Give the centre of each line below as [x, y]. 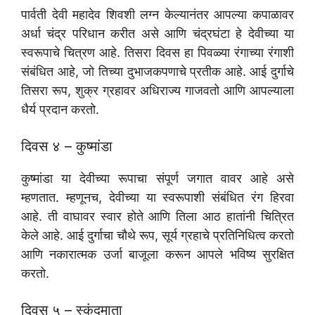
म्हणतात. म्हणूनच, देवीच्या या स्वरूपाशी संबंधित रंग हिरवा [157, 198]
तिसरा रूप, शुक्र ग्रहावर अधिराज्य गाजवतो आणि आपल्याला [157, 91]
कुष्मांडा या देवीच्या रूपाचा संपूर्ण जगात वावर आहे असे [157, 179]
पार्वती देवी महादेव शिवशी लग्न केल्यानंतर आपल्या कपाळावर [157, 15]
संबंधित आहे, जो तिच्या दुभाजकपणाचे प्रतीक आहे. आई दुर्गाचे [157, 72]
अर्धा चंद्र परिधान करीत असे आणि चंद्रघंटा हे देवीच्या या [157, 34]
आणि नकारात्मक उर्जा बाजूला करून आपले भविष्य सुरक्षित [157, 255]
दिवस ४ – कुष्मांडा [67, 147]
